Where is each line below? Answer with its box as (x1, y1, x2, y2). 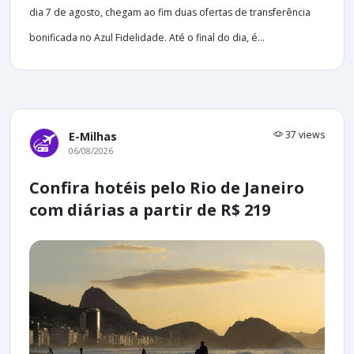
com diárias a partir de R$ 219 (29, 198, 270, 220)
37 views (283, 127, 325, 141)
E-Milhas (69, 128, 117, 144)
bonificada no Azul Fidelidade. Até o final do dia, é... (29, 30, 265, 44)
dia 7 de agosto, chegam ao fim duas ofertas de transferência (29, 5, 311, 19)
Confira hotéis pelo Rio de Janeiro (29, 176, 304, 198)
